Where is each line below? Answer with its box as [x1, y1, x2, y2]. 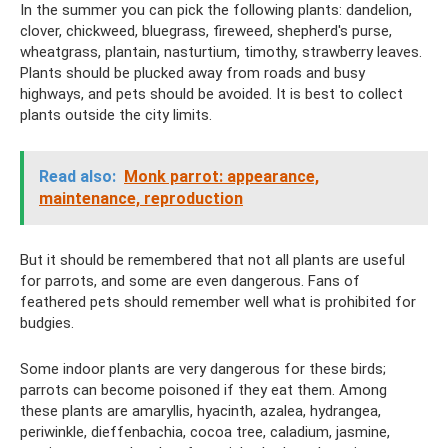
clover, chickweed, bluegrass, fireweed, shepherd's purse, [20, 22, 392, 40]
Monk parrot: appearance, [124, 167, 319, 186]
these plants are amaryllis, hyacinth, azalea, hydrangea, [20, 402, 381, 420]
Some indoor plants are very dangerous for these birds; [20, 360, 386, 378]
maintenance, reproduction [39, 189, 243, 208]
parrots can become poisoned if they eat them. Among [20, 381, 387, 399]
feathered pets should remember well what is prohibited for [20, 293, 416, 311]
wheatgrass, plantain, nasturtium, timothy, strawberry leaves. [20, 43, 422, 61]
